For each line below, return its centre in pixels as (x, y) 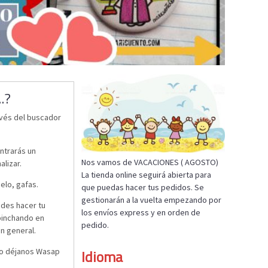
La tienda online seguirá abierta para (146, 174)
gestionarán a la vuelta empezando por (151, 200)
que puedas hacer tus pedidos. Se (143, 187)
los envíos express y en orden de (141, 212)
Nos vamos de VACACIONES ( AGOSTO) (150, 162)
